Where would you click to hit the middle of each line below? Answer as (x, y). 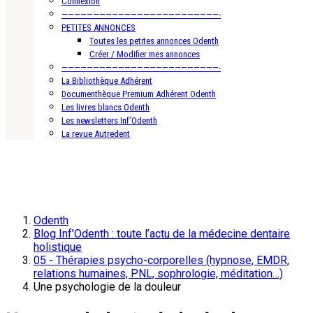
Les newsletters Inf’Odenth (109, 120)
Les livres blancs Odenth (105, 107)
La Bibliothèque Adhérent (107, 80)
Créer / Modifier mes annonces (145, 54)
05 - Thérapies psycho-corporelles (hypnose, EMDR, (161, 260)
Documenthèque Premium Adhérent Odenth (139, 94)
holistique (58, 247)
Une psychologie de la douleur (107, 286)
